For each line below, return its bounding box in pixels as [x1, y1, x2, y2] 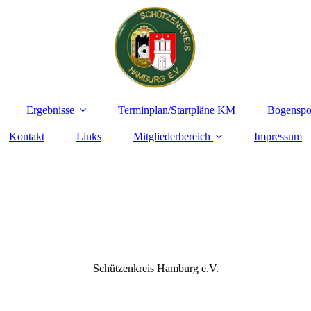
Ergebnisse [26, 104, 74, 116]
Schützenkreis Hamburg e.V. [92, 262, 219, 274]
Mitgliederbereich [133, 131, 210, 142]
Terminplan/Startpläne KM [118, 104, 235, 116]
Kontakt [9, 131, 44, 142]
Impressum [254, 131, 302, 142]
